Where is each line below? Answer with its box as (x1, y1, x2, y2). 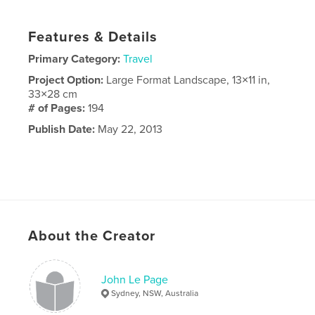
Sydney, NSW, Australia (111, 288, 199, 298)
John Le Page (101, 272, 169, 287)
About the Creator (28, 227, 156, 245)
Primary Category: (28, 51, 121, 66)
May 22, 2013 (95, 122, 163, 136)
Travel (123, 51, 153, 66)
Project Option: (28, 72, 107, 87)
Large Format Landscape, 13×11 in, (106, 72, 271, 87)
